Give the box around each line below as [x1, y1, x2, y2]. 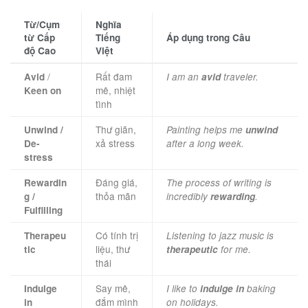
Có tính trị [96, 228, 138, 243]
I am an [166, 70, 201, 84]
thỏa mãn [96, 189, 136, 203]
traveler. [221, 70, 258, 84]
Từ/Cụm [24, 18, 60, 32]
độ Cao [24, 44, 56, 58]
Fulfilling [24, 203, 63, 217]
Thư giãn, [96, 122, 136, 137]
